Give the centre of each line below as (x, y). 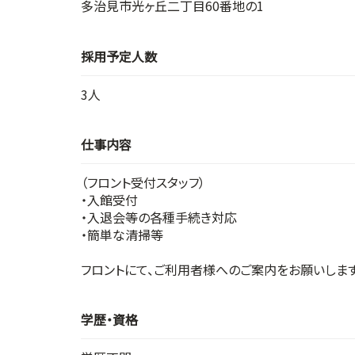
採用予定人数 (119, 56)
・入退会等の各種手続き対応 (159, 217)
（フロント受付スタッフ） (143, 182)
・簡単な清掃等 (122, 234)
